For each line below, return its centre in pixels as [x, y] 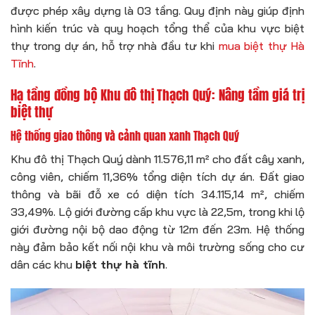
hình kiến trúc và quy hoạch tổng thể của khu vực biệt [157, 28]
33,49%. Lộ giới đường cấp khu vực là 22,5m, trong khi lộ [157, 211]
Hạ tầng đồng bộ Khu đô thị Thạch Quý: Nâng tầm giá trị [157, 95]
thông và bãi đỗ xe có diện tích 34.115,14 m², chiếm [157, 194]
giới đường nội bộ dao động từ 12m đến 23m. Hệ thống [157, 229]
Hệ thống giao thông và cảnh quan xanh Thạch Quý [125, 135]
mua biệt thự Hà [262, 45]
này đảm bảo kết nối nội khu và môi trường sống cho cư [157, 246]
